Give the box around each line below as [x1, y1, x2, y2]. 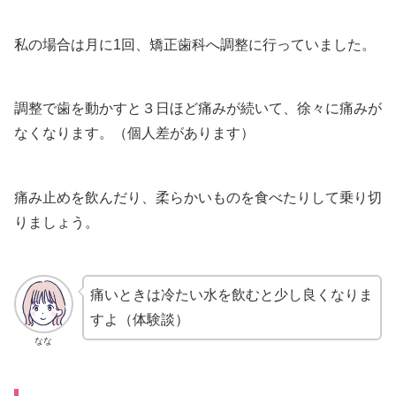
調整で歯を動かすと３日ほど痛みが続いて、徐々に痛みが [14, 101, 382, 117]
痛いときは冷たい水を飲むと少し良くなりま [89, 286, 373, 302]
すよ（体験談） [89, 311, 189, 327]
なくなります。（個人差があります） [14, 126, 255, 141]
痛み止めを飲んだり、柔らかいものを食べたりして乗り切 [14, 190, 382, 206]
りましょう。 [14, 215, 99, 231]
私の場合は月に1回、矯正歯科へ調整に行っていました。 [14, 36, 376, 52]
